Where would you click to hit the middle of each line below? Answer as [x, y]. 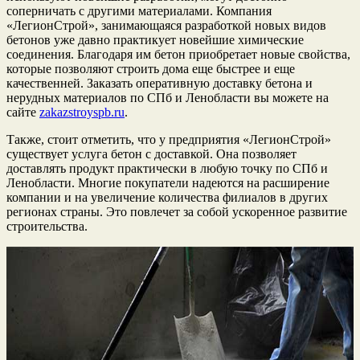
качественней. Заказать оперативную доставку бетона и [160, 83]
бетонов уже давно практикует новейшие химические [155, 39]
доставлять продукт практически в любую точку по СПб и [167, 168]
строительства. [47, 226]
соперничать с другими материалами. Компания [139, 10]
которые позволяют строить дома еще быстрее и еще [151, 68]
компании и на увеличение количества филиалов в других [167, 197]
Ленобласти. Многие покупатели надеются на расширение [168, 182]
